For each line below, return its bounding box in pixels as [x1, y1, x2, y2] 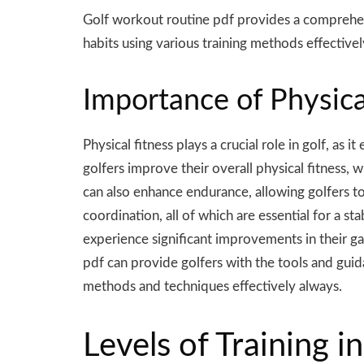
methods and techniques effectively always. [83, 279, 342, 294]
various [156, 37, 199, 50]
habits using [83, 37, 156, 50]
